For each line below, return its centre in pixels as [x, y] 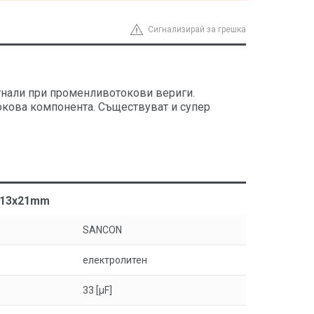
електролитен [115, 260]
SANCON [102, 230]
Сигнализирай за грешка [197, 29]
